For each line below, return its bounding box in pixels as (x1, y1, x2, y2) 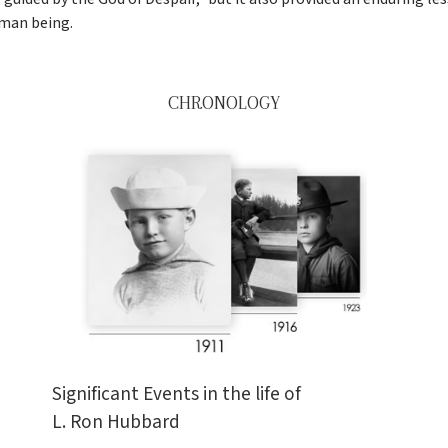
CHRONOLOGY (167, 92, 280, 113)
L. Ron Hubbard (52, 407, 181, 436)
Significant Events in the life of (52, 379, 302, 408)
